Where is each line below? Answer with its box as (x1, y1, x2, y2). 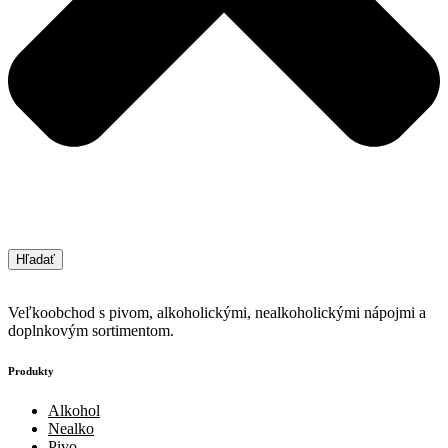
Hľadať (16, 251, 55, 267)
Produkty (8, 364, 54, 377)
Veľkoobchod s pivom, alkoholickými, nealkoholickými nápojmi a (8, 303, 426, 321)
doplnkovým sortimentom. (8, 321, 174, 339)
